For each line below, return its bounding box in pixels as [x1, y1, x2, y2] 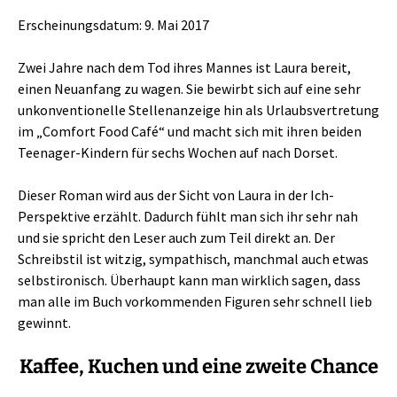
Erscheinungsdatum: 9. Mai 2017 [18, 16, 209, 34]
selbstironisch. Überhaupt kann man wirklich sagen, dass [18, 271, 361, 289]
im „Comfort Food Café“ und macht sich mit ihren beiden [18, 122, 362, 140]
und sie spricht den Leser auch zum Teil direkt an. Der [18, 229, 335, 246]
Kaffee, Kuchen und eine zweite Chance [19, 354, 378, 378]
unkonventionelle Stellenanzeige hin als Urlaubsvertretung [18, 101, 379, 119]
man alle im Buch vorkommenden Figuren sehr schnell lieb [18, 292, 372, 310]
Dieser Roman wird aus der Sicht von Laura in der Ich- [18, 186, 334, 204]
